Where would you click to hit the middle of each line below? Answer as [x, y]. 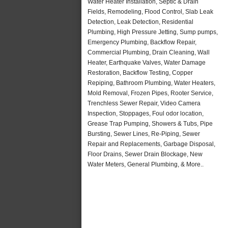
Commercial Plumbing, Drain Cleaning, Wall [149, 52]
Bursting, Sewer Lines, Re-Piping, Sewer [144, 134]
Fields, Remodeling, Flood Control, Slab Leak [150, 11]
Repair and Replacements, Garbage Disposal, [151, 144]
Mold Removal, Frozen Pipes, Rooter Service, [150, 93]
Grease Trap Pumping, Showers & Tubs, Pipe [150, 123]
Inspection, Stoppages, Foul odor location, [146, 113]
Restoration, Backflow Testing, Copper [140, 73]
